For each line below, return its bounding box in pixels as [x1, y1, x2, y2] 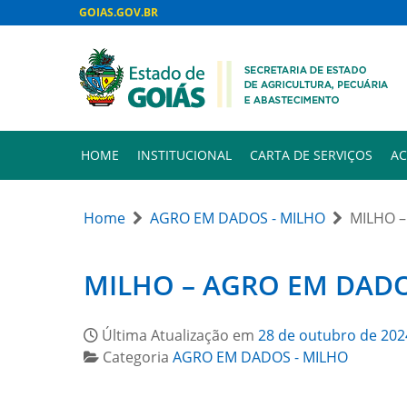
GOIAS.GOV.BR [79, 5, 158, 20]
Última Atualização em [102, 325, 258, 345]
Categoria [103, 347, 173, 367]
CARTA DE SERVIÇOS [250, 146, 372, 164]
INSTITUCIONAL [137, 146, 232, 164]
